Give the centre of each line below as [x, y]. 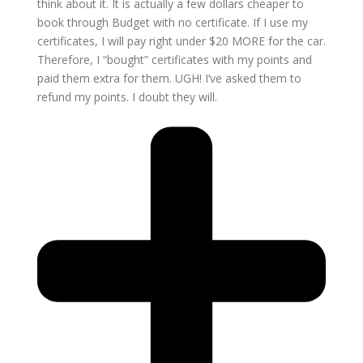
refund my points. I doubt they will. [127, 96]
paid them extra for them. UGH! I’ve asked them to [169, 78]
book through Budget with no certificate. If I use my [172, 22]
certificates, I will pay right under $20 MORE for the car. [181, 41]
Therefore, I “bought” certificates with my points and [174, 59]
